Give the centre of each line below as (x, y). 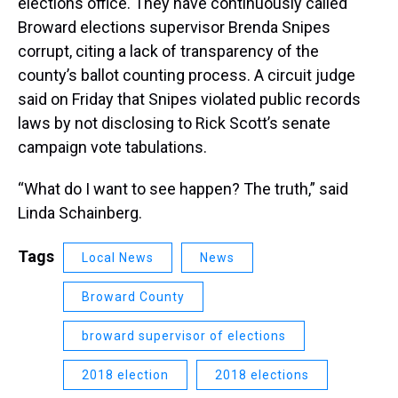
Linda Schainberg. (82, 212)
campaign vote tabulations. (112, 147)
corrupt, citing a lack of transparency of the (168, 51)
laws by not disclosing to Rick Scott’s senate (174, 123)
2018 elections (262, 374)
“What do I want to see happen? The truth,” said (183, 188)
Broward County (133, 296)
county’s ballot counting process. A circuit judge (187, 75)
